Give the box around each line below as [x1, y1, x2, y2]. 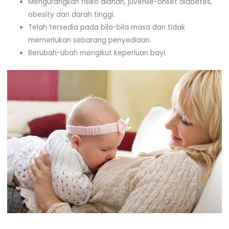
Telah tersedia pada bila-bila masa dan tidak [28, 22, 185, 33]
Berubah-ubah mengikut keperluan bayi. [28, 48, 167, 58]
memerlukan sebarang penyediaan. [28, 35, 151, 45]
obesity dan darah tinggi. [28, 10, 115, 20]
